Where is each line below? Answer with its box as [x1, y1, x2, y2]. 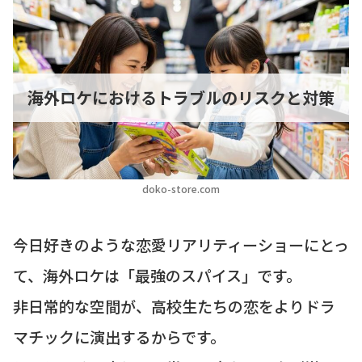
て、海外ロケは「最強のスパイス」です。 [13, 264, 301, 287]
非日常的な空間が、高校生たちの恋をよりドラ [13, 295, 335, 318]
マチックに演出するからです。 [13, 326, 225, 348]
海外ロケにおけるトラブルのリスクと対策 [27, 85, 335, 109]
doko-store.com [142, 182, 220, 196]
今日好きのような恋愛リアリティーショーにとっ [13, 234, 349, 256]
